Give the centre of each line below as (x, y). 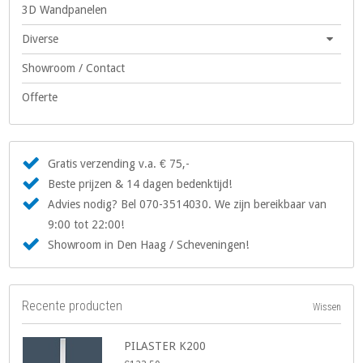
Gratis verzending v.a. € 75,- (119, 164)
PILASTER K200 (165, 346)
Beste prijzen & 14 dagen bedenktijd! (140, 184)
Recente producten (73, 306)
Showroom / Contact (74, 68)
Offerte (40, 98)
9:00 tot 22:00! (86, 225)
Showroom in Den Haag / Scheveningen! (149, 245)
